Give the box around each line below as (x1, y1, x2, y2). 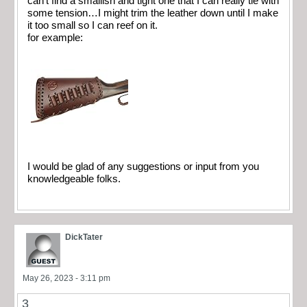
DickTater (65, 232, 103, 242)
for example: (27, 32, 83, 44)
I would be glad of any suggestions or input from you (27, 161, 259, 173)
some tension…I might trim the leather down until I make (27, 8, 278, 19)
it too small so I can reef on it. (27, 20, 158, 32)
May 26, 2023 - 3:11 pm (23, 273, 110, 283)
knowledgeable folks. (27, 173, 121, 185)
